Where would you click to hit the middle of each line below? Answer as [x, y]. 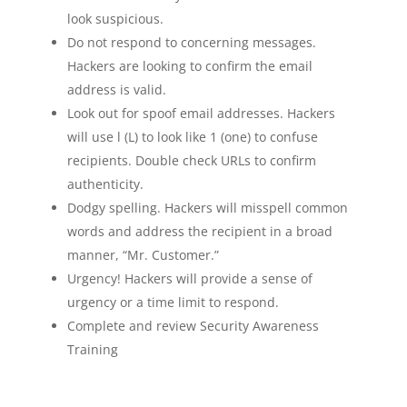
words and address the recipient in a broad [199, 231]
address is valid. [116, 89]
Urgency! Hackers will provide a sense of [189, 278]
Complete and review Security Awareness [193, 325]
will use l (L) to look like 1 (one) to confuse [192, 136]
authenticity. [105, 184]
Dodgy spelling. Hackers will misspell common [207, 207]
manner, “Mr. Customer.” [143, 254]
